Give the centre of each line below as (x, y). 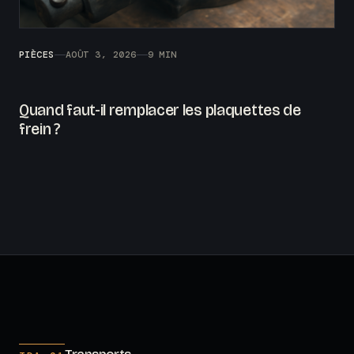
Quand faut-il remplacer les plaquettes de (160, 110)
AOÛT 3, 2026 (101, 55)
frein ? (40, 129)
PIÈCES (37, 55)
